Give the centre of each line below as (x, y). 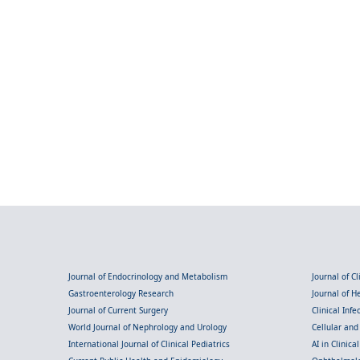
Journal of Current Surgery (118, 311)
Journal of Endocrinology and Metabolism (148, 277)
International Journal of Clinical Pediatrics (149, 344)
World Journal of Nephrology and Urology (147, 327)
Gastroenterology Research (121, 294)
